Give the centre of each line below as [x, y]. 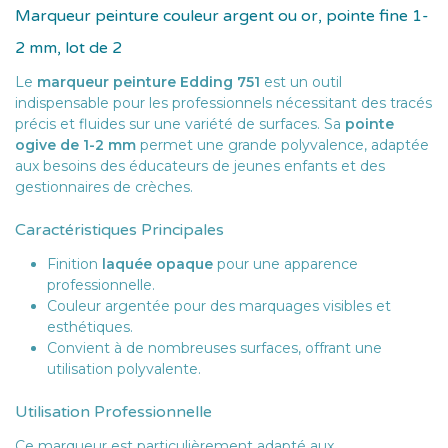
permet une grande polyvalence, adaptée [282, 144]
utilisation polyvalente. [124, 368]
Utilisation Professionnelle [113, 411]
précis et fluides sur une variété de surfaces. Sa [180, 123]
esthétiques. [90, 326]
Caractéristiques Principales [119, 229]
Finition [74, 263]
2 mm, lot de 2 [68, 47]
